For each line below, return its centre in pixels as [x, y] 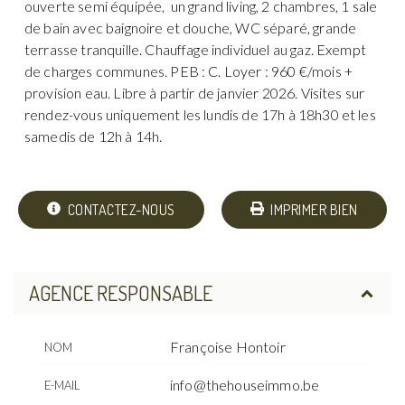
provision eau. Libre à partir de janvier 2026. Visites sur [195, 92]
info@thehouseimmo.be [245, 385]
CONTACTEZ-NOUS [121, 209]
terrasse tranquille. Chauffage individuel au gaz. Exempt [195, 49]
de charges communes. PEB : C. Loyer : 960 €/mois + [189, 71]
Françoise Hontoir [228, 347]
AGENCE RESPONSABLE [120, 293]
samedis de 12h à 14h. [94, 136]
